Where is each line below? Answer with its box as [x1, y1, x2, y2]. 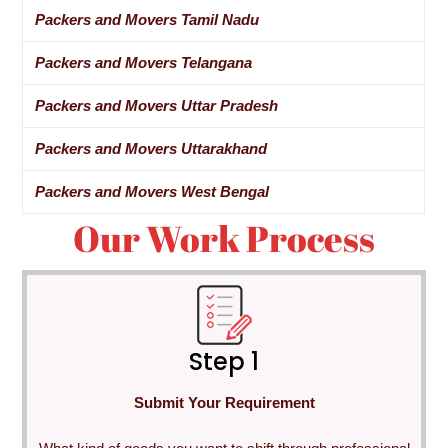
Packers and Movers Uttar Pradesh [35, 97, 279, 115]
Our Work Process [73, 214, 375, 263]
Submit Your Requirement [133, 393, 315, 411]
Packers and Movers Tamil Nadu [35, 11, 260, 29]
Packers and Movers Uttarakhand [35, 140, 268, 158]
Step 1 [189, 344, 259, 378]
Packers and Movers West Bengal [35, 183, 270, 201]
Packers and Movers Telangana [35, 54, 253, 72]
